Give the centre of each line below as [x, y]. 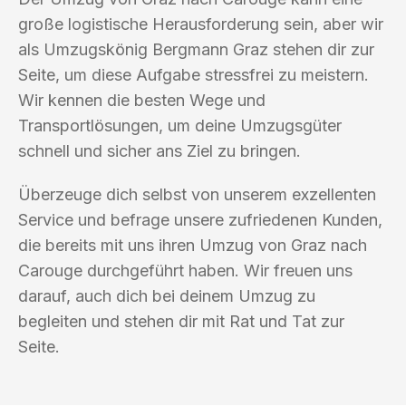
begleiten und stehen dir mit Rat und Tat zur [181, 321]
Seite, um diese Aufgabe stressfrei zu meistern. [193, 74]
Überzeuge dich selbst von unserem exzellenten [197, 194]
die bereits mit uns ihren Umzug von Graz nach [193, 245]
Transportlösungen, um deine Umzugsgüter [180, 125]
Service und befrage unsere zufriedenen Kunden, [200, 219]
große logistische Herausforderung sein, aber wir [201, 24]
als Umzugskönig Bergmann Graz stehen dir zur [196, 49]
